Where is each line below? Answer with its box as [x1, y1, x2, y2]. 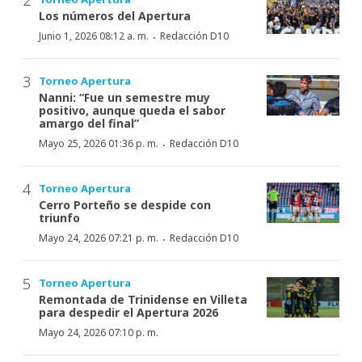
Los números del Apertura [39, 7, 191, 23]
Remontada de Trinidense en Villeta [39, 291, 247, 307]
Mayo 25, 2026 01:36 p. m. [39, 136, 158, 150]
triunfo [39, 209, 80, 225]
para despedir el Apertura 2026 [39, 304, 218, 320]
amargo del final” [39, 115, 139, 131]
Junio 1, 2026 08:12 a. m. [39, 28, 149, 43]
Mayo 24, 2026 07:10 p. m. [39, 325, 158, 339]
